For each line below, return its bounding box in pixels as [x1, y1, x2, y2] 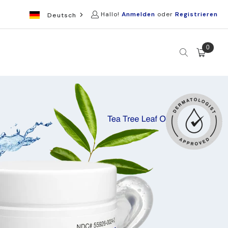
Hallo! [101, 10, 120, 18]
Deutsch [47, 11, 76, 19]
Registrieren [175, 10, 218, 18]
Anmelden [122, 10, 155, 18]
